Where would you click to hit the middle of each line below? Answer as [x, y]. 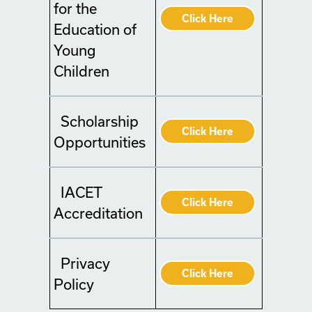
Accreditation [98, 213]
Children [81, 71]
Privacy [85, 263]
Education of [95, 29]
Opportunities [100, 142]
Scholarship [100, 121]
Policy [74, 284]
